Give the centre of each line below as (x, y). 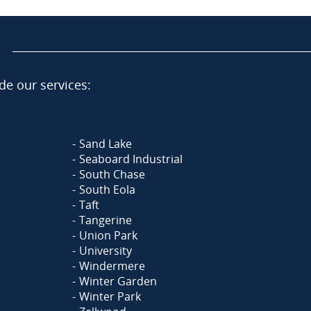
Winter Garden (118, 281)
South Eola (107, 190)
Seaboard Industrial (131, 159)
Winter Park (110, 296)
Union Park (108, 235)
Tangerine (106, 220)
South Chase (112, 174)
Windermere (112, 266)
